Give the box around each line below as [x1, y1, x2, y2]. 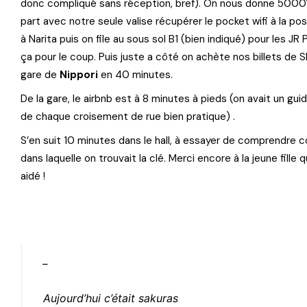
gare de [21, 68, 60, 82]
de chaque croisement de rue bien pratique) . [21, 110, 235, 123]
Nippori [60, 68, 98, 82]
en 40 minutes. [98, 68, 173, 82]
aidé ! [21, 169, 45, 183]
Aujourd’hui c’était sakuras [43, 291, 178, 305]
